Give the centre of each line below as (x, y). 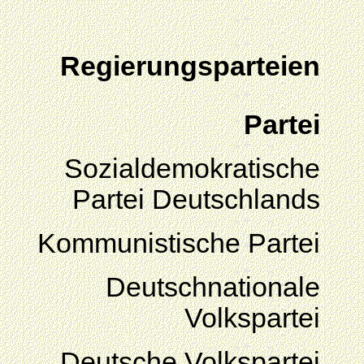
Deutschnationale (213, 287)
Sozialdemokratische (192, 169)
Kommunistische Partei (179, 243)
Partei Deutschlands (196, 199)
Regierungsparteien (190, 66)
